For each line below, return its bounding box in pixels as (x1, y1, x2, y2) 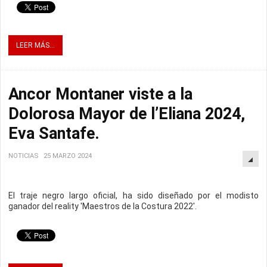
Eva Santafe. (8, 124, 100, 144)
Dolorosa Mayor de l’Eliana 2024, (8, 104, 245, 124)
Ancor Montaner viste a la (8, 85, 193, 104)
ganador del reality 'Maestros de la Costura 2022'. (8, 201, 197, 212)
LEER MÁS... (16, 41, 55, 50)
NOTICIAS (8, 152, 39, 160)
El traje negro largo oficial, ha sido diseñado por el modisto (8, 191, 259, 201)
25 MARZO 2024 (44, 152, 92, 160)
